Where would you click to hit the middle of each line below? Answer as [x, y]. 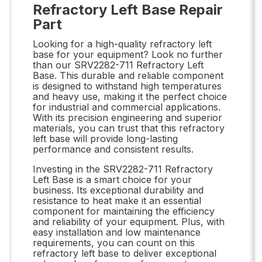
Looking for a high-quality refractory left [122, 44]
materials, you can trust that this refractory [129, 128]
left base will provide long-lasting [105, 138]
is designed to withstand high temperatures [127, 86]
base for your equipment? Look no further [128, 54]
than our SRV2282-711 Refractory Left [118, 65]
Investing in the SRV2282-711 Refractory [123, 169]
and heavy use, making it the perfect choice [130, 96]
